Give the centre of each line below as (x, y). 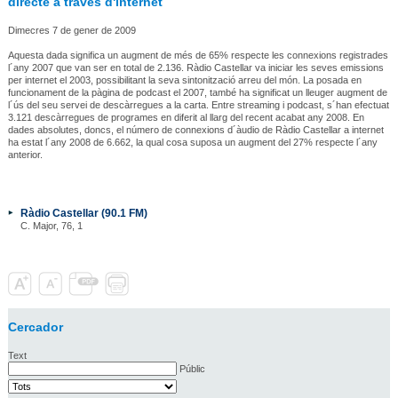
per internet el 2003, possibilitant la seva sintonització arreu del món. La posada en (184, 80)
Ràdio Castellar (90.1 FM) (84, 212)
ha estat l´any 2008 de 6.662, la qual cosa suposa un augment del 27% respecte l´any (192, 142)
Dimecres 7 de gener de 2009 (72, 30)
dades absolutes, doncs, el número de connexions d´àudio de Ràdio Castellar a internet (195, 129)
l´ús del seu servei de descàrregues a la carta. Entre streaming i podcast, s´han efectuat (198, 104)
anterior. (25, 154)
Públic (192, 368)
